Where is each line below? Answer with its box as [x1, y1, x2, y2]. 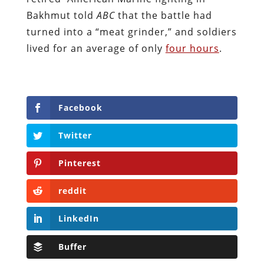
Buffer [58, 240, 87, 252]
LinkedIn [58, 213, 99, 225]
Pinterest [58, 157, 101, 169]
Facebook [58, 101, 103, 113]
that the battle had [114, 8, 212, 22]
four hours [165, 41, 219, 55]
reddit [58, 185, 87, 197]
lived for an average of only [26, 41, 166, 55]
